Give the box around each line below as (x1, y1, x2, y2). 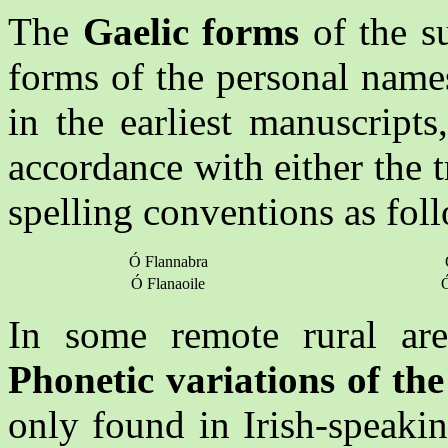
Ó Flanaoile (131, 275, 205, 293)
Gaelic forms (82, 10, 300, 54)
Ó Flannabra (128, 253, 208, 271)
